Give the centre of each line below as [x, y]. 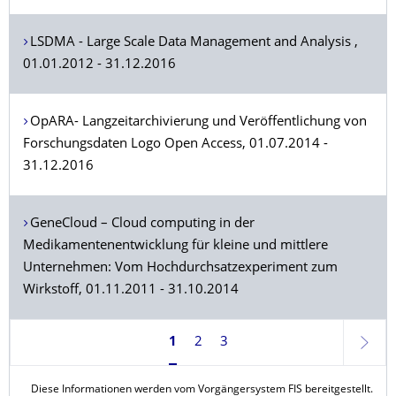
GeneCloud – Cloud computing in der [142, 224]
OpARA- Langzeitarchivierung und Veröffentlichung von [198, 122]
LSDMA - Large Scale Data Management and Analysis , [194, 43]
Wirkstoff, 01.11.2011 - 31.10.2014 [131, 290]
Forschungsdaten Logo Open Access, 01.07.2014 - [175, 145]
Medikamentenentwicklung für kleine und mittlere [175, 246]
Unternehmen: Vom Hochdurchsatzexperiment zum [180, 268]
